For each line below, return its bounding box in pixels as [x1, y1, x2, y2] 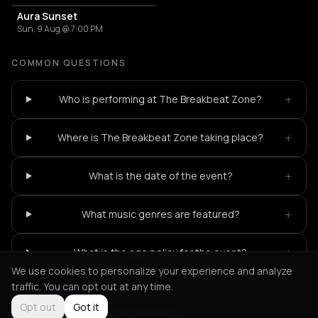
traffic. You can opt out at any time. [11, 280, 173, 293]
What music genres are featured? [81, 207, 240, 221]
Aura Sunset [17, 9, 77, 23]
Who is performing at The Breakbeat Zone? [59, 92, 263, 106]
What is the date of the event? [88, 168, 233, 182]
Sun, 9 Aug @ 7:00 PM [17, 22, 103, 35]
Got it [73, 300, 99, 314]
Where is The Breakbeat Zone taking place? [57, 130, 264, 144]
